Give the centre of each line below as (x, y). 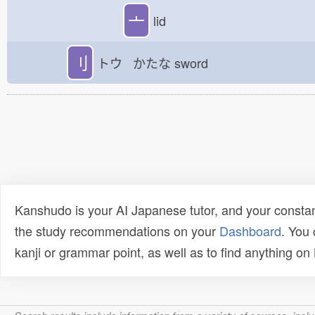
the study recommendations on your (117, 231)
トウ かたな (134, 63)
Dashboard (250, 231)
